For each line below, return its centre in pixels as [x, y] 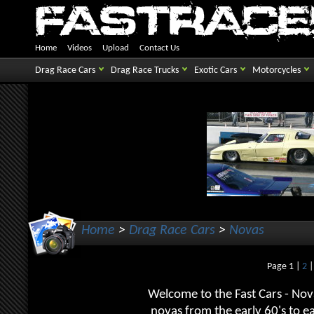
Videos [80, 48]
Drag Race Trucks [145, 70]
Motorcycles [277, 70]
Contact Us [159, 48]
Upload [116, 48]
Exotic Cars [216, 70]
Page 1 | [285, 267]
